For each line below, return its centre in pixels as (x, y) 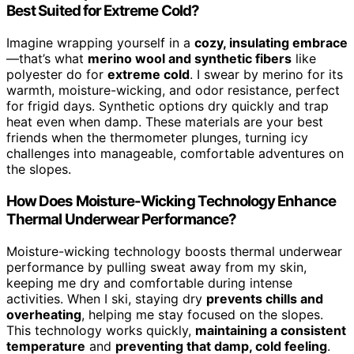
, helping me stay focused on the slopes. (202, 314)
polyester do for (57, 75)
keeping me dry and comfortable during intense (149, 282)
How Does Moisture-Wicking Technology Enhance (171, 201)
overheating (44, 314)
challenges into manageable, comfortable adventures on (175, 154)
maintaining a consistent (271, 330)
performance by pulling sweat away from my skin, (156, 267)
